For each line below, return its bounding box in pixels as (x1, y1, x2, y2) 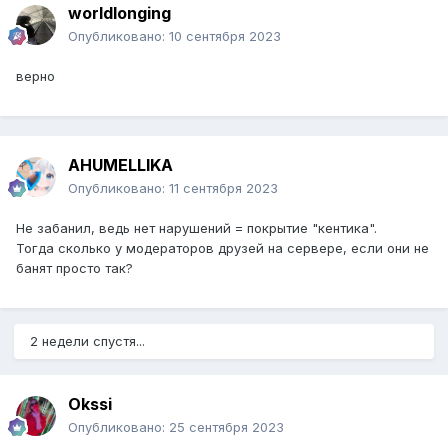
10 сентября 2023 (169, 28, 281, 45)
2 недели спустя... (30, 333, 145, 350)
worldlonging (68, 3, 171, 24)
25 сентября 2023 (169, 419, 284, 436)
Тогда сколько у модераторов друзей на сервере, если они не (16, 240, 429, 257)
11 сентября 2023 (169, 180, 278, 197)
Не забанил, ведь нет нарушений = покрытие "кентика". (16, 220, 377, 237)
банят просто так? (16, 260, 133, 277)
